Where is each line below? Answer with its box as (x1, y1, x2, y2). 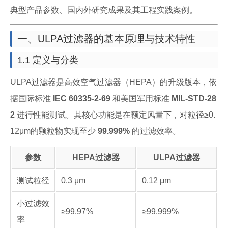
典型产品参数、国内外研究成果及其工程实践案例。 (10, 6, 197, 14)
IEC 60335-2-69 (53, 94, 110, 103)
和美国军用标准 (110, 94, 172, 103)
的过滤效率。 (130, 127, 181, 135)
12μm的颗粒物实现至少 (10, 127, 98, 135)
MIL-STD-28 (172, 94, 216, 103)
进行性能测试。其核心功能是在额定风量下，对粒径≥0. (15, 110, 215, 119)
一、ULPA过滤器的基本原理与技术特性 (17, 33, 195, 44)
